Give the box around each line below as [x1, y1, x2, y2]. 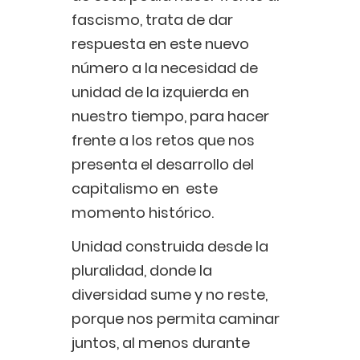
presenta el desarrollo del [72, 154, 254, 175]
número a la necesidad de [72, 58, 258, 79]
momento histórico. [72, 202, 217, 223]
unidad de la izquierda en [72, 82, 249, 103]
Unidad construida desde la [72, 236, 268, 257]
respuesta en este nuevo [72, 34, 249, 55]
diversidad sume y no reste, [72, 284, 268, 305]
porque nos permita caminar [72, 309, 280, 329]
